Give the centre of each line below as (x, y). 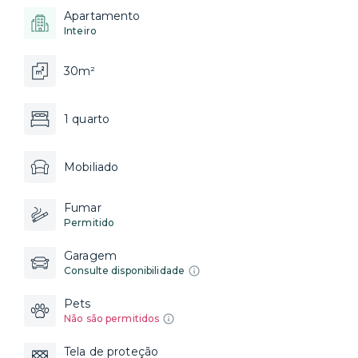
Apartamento (102, 16)
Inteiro (80, 31)
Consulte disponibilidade (125, 270)
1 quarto (87, 119)
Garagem (90, 256)
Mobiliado (91, 167)
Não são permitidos (112, 318)
